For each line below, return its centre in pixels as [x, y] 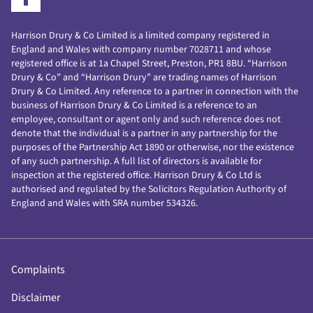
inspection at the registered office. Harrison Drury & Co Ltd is [136, 175]
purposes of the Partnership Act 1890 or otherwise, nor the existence [153, 147]
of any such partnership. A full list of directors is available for [137, 161]
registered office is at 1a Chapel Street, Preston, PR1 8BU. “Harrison [149, 63]
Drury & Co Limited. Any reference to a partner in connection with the [155, 91]
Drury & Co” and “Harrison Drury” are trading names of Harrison [144, 77]
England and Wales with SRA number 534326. [104, 203]
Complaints [38, 269]
